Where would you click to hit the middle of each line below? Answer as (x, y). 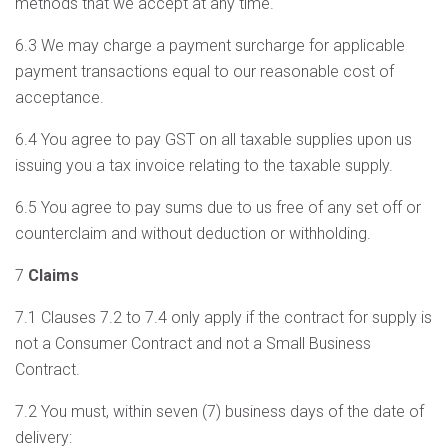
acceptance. (59, 97)
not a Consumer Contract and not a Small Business (193, 343)
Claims (53, 275)
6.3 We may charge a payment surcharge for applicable (210, 45)
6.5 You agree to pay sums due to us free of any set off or (218, 207)
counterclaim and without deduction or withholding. (193, 233)
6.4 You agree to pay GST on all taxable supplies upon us (213, 139)
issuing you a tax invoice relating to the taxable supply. (204, 165)
